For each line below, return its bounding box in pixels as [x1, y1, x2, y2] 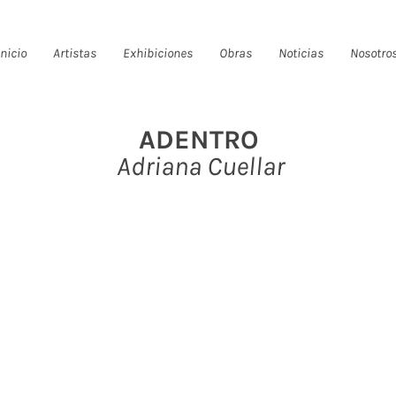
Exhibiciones [123, 45, 193, 61]
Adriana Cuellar [111, 150, 285, 182]
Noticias [278, 45, 324, 61]
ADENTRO [138, 124, 258, 156]
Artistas [53, 45, 96, 61]
